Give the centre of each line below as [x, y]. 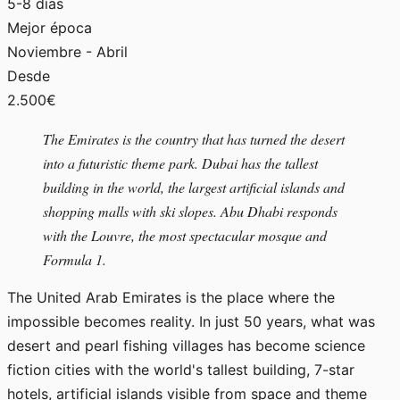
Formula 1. [75, 259]
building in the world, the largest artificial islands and [194, 187]
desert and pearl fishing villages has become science [186, 345]
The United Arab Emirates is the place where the [171, 297]
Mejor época [50, 27]
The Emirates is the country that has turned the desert [194, 138]
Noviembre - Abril [67, 51]
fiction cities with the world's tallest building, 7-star [181, 369]
